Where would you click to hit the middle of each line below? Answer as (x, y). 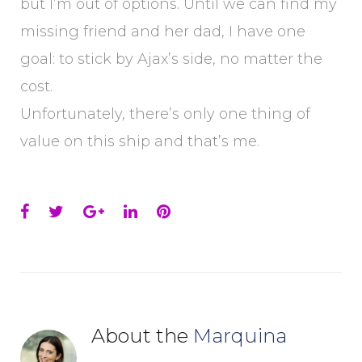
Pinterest (207, 211)
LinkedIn (171, 211)
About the (142, 336)
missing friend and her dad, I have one (163, 32)
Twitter (91, 211)
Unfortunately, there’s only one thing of (165, 114)
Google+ (136, 211)
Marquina (240, 336)
